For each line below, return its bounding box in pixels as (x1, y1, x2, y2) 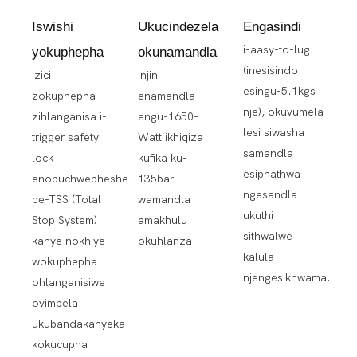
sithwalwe (243, 229, 293, 243)
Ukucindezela (137, 18, 218, 34)
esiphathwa (243, 167, 301, 181)
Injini (137, 68, 160, 82)
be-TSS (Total (32, 192, 101, 206)
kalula (243, 249, 275, 264)
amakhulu (137, 213, 187, 227)
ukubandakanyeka (32, 316, 125, 331)
